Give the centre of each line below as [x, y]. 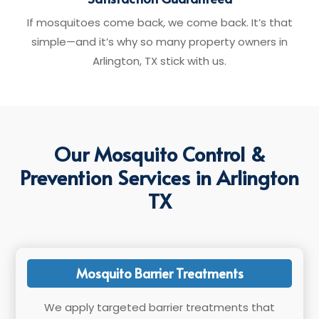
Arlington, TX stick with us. [159, 61]
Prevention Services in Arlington [159, 177]
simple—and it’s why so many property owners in [159, 42]
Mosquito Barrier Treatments [159, 273]
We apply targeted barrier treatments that [159, 307]
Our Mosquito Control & [159, 153]
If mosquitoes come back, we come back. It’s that [159, 22]
